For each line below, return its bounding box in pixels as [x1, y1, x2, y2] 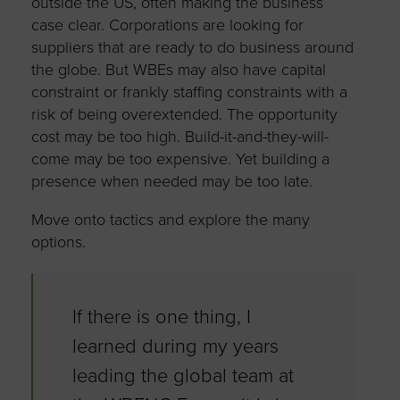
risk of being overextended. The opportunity [30, 104, 337, 125]
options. [30, 232, 86, 253]
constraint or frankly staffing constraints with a [30, 82, 347, 103]
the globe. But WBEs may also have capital [30, 60, 326, 80]
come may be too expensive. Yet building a [30, 149, 329, 170]
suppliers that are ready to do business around [30, 37, 354, 58]
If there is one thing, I [71, 305, 251, 329]
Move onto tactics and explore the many [30, 210, 310, 230]
